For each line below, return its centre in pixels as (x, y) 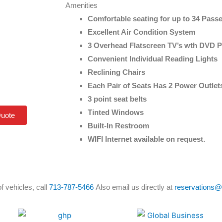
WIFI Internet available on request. (146, 139)
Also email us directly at (134, 187)
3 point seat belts (117, 99)
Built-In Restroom (118, 126)
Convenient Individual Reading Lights (153, 59)
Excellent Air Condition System (141, 32)
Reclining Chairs (116, 72)
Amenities (82, 5)
